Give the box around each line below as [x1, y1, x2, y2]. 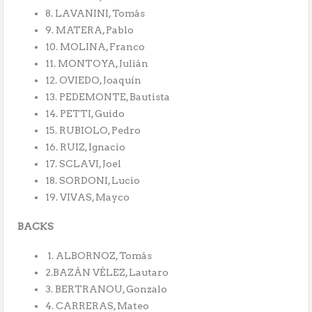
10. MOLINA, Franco [45, 41, 146, 53]
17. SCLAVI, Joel [45, 158, 122, 170]
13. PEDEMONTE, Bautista [45, 91, 171, 103]
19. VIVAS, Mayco [45, 192, 130, 203]
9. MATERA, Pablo [45, 24, 134, 36]
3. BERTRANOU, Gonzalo [45, 283, 168, 295]
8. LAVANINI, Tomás [45, 8, 146, 19]
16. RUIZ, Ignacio [45, 141, 126, 153]
